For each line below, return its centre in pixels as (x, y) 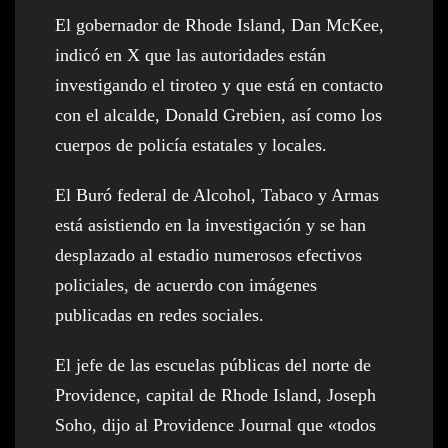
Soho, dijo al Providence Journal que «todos (215, 425)
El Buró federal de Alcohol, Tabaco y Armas (217, 195)
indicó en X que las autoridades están (190, 55)
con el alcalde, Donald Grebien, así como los (218, 115)
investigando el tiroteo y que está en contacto (219, 85)
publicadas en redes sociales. (159, 315)
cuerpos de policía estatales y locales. (191, 145)
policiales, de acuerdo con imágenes (186, 285)
